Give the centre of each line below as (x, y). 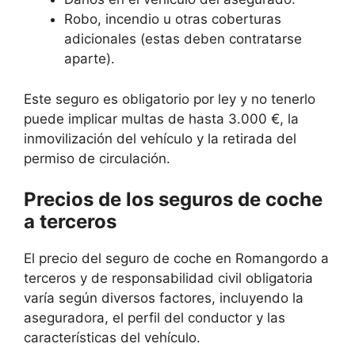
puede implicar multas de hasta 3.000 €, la (161, 118)
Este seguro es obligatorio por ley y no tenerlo (170, 99)
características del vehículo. (112, 338)
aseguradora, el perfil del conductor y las (155, 318)
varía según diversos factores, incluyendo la (164, 298)
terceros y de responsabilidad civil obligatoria (168, 279)
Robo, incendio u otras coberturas (173, 19)
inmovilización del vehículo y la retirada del (160, 138)
